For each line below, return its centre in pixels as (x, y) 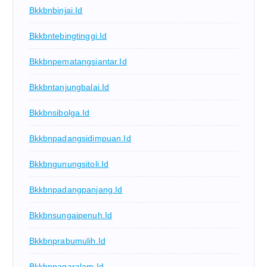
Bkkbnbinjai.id (56, 10)
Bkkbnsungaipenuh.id (71, 215)
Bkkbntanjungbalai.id (69, 87)
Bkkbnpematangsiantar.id (78, 62)
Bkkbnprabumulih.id (67, 241)
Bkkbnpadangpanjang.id (76, 190)
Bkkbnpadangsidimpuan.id (80, 139)
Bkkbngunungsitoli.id (69, 164)
